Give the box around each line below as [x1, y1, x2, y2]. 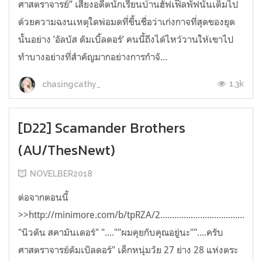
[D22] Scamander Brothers [18, 118, 185, 139]
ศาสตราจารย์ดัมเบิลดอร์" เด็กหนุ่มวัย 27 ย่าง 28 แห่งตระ [18, 244, 238, 256]
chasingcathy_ [40, 79, 101, 89]
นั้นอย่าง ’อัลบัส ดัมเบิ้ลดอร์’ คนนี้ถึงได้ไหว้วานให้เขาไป [18, 33, 234, 46]
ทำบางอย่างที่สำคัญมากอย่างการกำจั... [18, 51, 167, 63]
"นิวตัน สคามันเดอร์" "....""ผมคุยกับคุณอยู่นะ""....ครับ [18, 226, 223, 239]
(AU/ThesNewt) [18, 140, 115, 161]
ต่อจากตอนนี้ [18, 191, 68, 204]
